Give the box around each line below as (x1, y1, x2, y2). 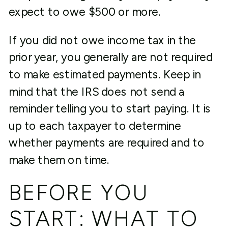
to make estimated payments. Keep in (8, 68, 201, 81)
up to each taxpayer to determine (8, 119, 181, 133)
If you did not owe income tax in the (8, 33, 196, 47)
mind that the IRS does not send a (8, 84, 185, 99)
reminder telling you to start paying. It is (8, 102, 211, 116)
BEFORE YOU (8, 179, 149, 206)
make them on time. (8, 153, 109, 167)
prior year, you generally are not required (8, 50, 213, 64)
